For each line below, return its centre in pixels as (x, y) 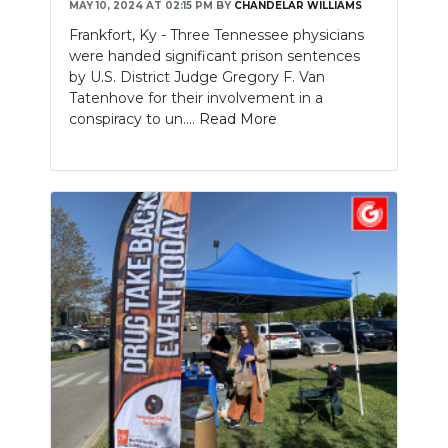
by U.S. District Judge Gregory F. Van (197, 76)
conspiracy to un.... (134, 118)
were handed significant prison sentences (214, 55)
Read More (238, 118)
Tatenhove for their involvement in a (196, 97)
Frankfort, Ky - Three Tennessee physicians (216, 34)
